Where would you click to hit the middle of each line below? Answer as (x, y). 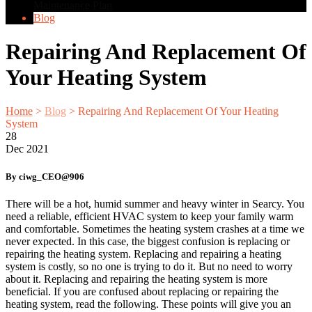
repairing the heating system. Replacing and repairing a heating (143, 253)
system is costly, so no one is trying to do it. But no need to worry (149, 266)
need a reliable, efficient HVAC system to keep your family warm (149, 216)
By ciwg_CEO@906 (45, 176)
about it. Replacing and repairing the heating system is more (136, 279)
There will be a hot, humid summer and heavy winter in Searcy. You (155, 203)
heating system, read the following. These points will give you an (148, 304)
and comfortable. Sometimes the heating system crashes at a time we (155, 228)
